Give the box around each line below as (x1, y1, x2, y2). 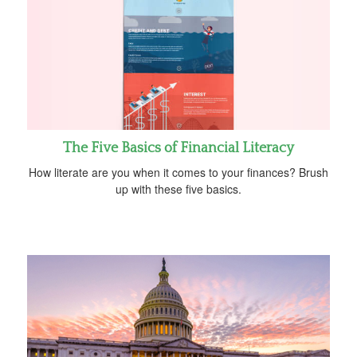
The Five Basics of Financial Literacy (63, 140, 294, 157)
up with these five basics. (116, 181, 241, 198)
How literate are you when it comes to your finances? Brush (29, 164, 328, 181)
